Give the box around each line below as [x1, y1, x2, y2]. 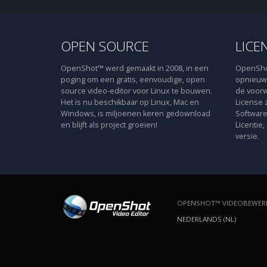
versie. [235, 131, 259, 141]
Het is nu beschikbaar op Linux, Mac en [61, 97, 199, 107]
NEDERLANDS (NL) [177, 215, 236, 223]
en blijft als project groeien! [61, 120, 157, 130]
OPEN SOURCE [61, 37, 149, 55]
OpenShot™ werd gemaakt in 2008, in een [61, 63, 209, 73]
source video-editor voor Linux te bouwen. [61, 86, 212, 96]
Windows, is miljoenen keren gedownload [61, 108, 210, 119]
